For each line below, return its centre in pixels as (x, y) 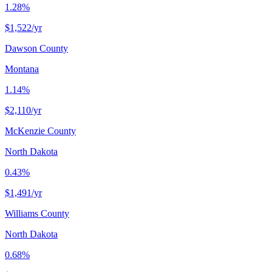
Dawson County (36, 48)
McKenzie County (40, 131)
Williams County (37, 213)
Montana (22, 69)
